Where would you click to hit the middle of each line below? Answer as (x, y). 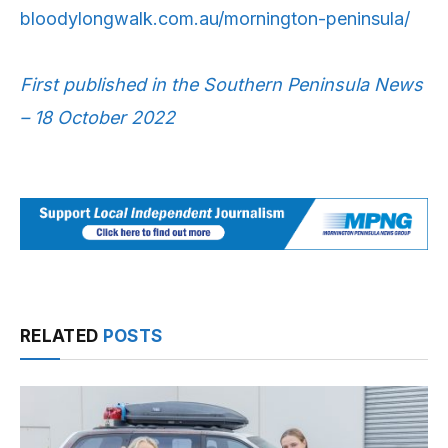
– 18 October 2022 (97, 118)
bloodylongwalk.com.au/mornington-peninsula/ (215, 18)
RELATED (61, 335)
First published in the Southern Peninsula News (221, 85)
